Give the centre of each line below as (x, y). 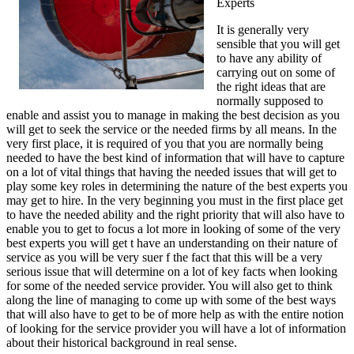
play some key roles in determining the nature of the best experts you (177, 186)
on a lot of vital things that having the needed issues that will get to (171, 171)
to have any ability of (269, 58)
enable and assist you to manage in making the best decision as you (173, 115)
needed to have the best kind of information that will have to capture (175, 157)
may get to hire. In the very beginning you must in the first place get (175, 200)
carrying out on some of (276, 72)
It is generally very (263, 29)
